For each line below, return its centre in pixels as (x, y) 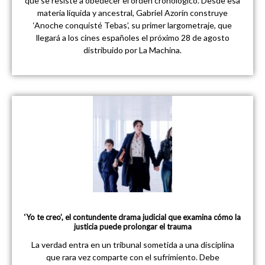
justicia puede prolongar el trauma (132, 226)
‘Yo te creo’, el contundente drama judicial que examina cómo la (132, 217)
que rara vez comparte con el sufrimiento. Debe (132, 257)
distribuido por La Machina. (132, 50)
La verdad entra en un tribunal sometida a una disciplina (132, 244)
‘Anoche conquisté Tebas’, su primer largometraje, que (132, 25)
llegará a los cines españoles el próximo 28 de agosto (132, 38)
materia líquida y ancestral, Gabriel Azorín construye (132, 13)
